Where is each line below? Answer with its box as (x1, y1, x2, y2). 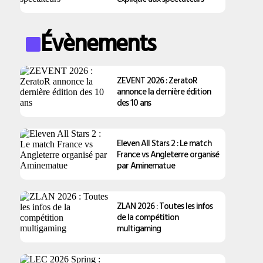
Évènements (41, 25, 156, 60)
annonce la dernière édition (117, 85, 211, 98)
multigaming (117, 221, 161, 235)
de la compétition (117, 210, 179, 224)
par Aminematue (117, 159, 176, 172)
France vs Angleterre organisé (117, 147, 220, 161)
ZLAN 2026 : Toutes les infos (117, 199, 213, 213)
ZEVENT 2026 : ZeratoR (117, 73, 198, 87)
